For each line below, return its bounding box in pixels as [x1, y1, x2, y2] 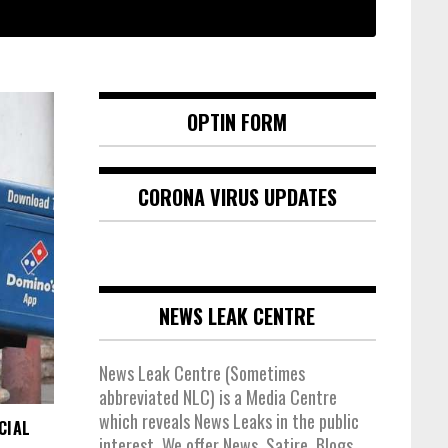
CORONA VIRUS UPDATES [137, 182, 337, 213]
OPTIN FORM [187, 107, 288, 138]
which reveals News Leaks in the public [98, 408, 359, 435]
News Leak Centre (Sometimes [98, 360, 305, 387]
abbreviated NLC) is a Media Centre [98, 384, 337, 411]
